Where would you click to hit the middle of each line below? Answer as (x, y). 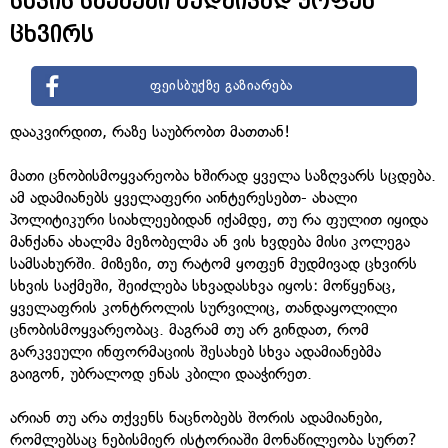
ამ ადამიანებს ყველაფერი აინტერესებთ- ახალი (183, 197)
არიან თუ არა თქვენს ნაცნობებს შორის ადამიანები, (196, 417)
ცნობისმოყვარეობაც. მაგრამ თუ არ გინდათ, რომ (189, 329)
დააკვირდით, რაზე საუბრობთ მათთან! (150, 131)
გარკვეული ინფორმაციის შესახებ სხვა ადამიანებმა (195, 351)
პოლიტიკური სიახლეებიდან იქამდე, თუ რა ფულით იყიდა (219, 219)
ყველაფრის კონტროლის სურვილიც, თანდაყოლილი (203, 307)
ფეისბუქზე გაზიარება (221, 85)
